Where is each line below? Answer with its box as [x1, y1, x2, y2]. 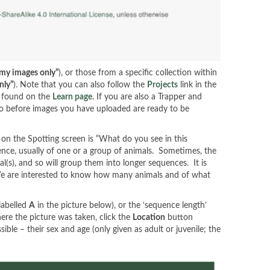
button [165, 213, 193, 222]
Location [133, 213, 165, 222]
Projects [147, 81, 178, 90]
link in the [178, 81, 216, 90]
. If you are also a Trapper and [92, 93, 202, 102]
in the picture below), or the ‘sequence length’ [35, 201, 207, 210]
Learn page [52, 93, 92, 102]
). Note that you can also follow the [13, 81, 147, 90]
